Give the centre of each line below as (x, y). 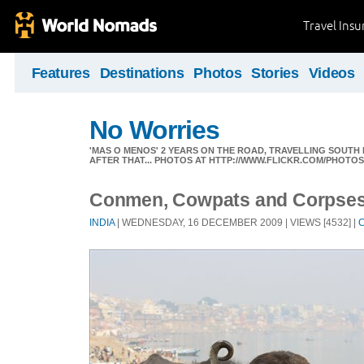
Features (61, 73)
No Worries (155, 130)
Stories (275, 73)
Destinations (142, 73)
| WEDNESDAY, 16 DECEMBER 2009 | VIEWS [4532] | (236, 222)
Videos (331, 73)
